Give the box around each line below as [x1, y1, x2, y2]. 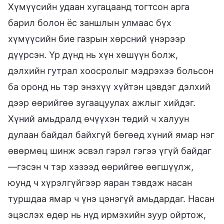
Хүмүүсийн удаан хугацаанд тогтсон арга [8, 1, 189, 12]
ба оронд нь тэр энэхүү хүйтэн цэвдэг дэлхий [8, 81, 210, 92]
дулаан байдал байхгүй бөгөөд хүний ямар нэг [8, 129, 214, 140]
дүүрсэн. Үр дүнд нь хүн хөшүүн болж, [8, 49, 178, 60]
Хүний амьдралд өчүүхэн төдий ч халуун [8, 113, 189, 124]
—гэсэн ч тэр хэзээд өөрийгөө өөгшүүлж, [8, 161, 193, 172]
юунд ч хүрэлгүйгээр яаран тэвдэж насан [8, 177, 192, 188]
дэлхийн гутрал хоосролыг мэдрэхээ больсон [8, 65, 213, 76]
